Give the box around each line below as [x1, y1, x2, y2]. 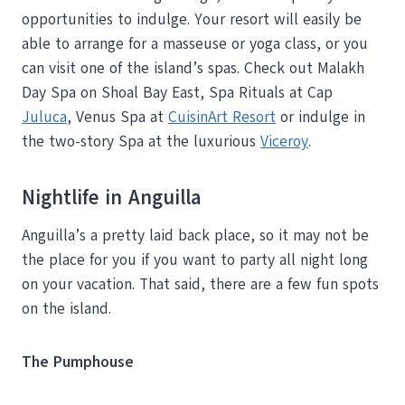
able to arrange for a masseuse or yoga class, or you [22, 33, 368, 54]
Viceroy [260, 130, 308, 152]
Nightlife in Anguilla [22, 184, 202, 212]
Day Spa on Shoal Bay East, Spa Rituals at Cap [22, 81, 333, 103]
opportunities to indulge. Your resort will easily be [22, 8, 362, 30]
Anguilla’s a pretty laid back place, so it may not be [22, 224, 369, 246]
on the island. [22, 297, 111, 319]
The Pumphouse [22, 351, 134, 372]
